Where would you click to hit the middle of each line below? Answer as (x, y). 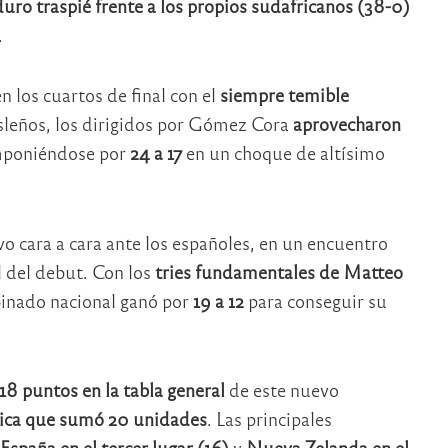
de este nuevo (281, 390)
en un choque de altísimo (283, 153)
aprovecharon (346, 124)
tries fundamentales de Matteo (276, 271)
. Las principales (269, 419)
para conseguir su (315, 300)
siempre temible (284, 95)
